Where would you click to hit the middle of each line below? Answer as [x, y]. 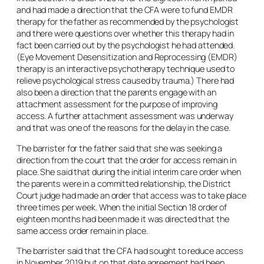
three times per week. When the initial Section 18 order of [122, 207]
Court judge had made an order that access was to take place [132, 195]
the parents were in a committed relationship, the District [124, 183]
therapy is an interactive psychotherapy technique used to [126, 69]
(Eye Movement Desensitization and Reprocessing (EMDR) [127, 57]
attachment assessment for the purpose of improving [117, 104]
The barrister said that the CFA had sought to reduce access [130, 251]
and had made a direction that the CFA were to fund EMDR [125, 10]
